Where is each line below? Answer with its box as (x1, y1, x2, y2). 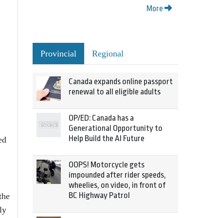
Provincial (40, 49, 76, 58)
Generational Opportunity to (69, 124, 163, 133)
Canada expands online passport (69, 77, 173, 86)
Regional (92, 49, 124, 58)
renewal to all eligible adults (69, 87, 161, 96)
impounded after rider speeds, (69, 170, 166, 180)
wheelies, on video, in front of (69, 181, 165, 190)
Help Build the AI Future (69, 134, 145, 143)
